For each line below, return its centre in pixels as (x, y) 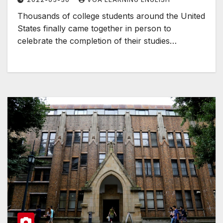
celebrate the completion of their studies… (97, 41)
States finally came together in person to (94, 29)
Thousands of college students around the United (111, 16)
